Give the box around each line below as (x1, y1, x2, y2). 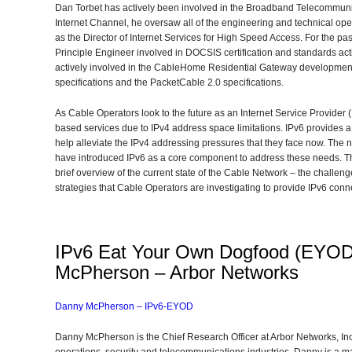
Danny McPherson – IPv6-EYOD (55, 301, 193, 312)
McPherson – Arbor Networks (55, 262, 299, 283)
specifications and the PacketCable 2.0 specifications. (55, 77, 284, 88)
